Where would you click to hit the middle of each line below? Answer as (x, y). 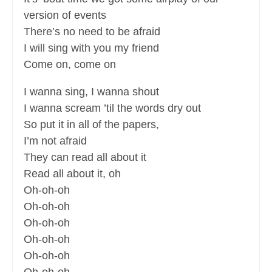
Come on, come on (70, 65)
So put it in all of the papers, (91, 125)
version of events (65, 15)
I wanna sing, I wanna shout (91, 92)
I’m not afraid (55, 141)
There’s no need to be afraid (92, 32)
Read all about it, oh (72, 174)
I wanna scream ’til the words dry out (112, 108)
